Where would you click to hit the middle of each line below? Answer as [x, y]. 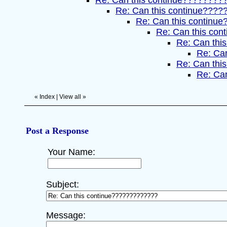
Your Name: [71, 152]
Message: [66, 215]
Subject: [63, 184]
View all [70, 97]
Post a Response [57, 131]
